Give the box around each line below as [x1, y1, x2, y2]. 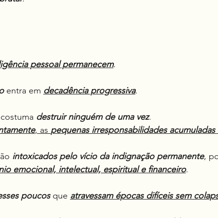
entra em [4, 85, 43, 96]
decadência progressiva [43, 85, 135, 96]
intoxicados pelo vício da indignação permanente [12, 151, 204, 162]
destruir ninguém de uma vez [36, 111, 149, 122]
